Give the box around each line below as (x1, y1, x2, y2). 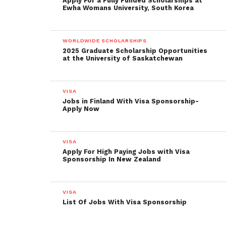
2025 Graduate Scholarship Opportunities (63, 47, 208, 54)
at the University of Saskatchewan (63, 54, 183, 62)
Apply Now (63, 105, 100, 112)
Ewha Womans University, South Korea (63, 4, 194, 12)
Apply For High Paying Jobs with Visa (63, 148, 190, 155)
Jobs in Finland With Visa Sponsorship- (63, 97, 199, 105)
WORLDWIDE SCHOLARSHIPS (63, 37, 147, 44)
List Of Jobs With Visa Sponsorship (63, 198, 187, 206)
